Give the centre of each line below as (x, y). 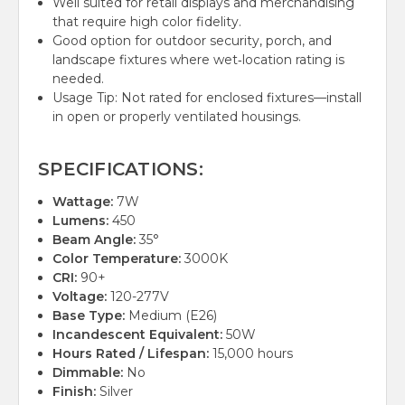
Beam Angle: (94, 240)
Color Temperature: (117, 259)
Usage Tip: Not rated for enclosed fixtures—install (207, 98)
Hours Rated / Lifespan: (131, 354)
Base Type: (89, 316)
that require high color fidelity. (147, 22)
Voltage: (80, 297)
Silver (115, 392)
